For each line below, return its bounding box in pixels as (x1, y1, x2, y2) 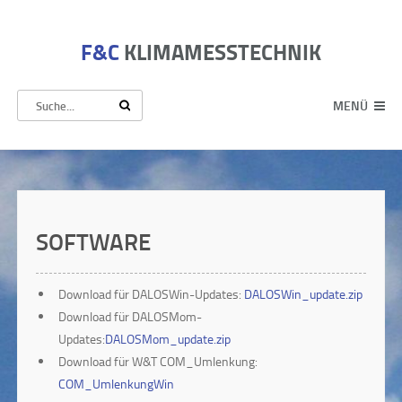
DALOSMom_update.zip (105, 330, 231, 347)
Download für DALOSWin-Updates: (58, 285, 244, 302)
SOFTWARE (36, 224, 151, 258)
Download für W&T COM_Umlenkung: (58, 353, 258, 370)
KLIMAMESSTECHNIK (124, 36, 321, 67)
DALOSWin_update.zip (244, 285, 363, 302)
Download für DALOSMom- (58, 308, 202, 325)
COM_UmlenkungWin (58, 375, 174, 392)
